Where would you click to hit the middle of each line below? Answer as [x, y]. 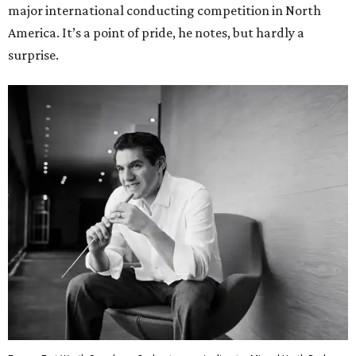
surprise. [33, 55]
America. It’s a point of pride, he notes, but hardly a [156, 33]
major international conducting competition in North [164, 11]
